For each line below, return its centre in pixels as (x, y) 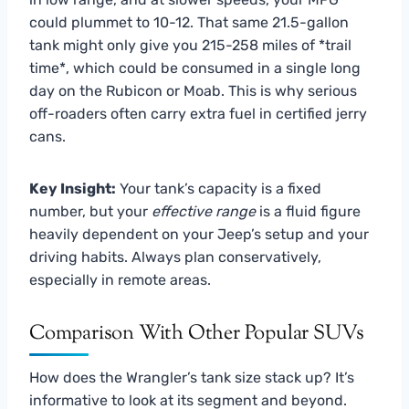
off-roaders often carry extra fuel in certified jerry (198, 113)
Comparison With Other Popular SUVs (197, 334)
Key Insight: (73, 188)
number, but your (90, 211)
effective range (204, 211)
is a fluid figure (308, 211)
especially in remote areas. (120, 279)
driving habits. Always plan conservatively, (175, 257)
